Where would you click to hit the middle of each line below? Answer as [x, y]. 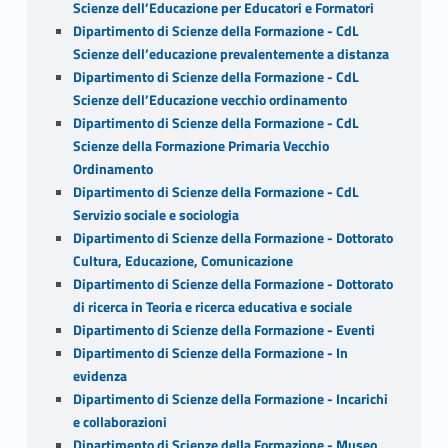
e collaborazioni [119, 421]
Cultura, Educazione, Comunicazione [182, 260]
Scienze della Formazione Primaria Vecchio [200, 145]
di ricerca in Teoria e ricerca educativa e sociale [212, 306]
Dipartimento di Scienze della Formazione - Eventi [223, 329]
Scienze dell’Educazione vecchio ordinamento [209, 99]
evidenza [99, 375]
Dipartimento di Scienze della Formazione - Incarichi [230, 398]
